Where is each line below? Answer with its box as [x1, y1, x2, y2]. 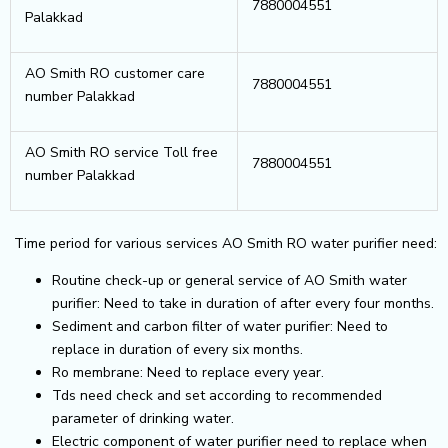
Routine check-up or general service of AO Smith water [52, 270, 407, 290]
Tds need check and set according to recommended [52, 385, 382, 405]
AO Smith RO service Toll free [25, 142, 218, 162]
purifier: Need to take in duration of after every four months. [52, 293, 434, 313]
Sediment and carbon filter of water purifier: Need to [52, 316, 388, 336]
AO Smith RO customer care [25, 63, 205, 83]
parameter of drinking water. [52, 408, 234, 428]
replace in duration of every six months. [52, 339, 303, 359]
